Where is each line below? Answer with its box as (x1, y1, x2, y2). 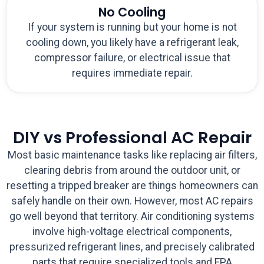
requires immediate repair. (71, 67, 193, 80)
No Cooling (98, 4, 166, 21)
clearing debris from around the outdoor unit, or (24, 164, 240, 177)
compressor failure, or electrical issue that (34, 52, 230, 64)
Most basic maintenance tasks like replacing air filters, (7, 149, 257, 161)
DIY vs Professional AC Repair (12, 126, 252, 150)
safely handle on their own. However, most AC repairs (11, 195, 253, 207)
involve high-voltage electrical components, (32, 226, 232, 238)
